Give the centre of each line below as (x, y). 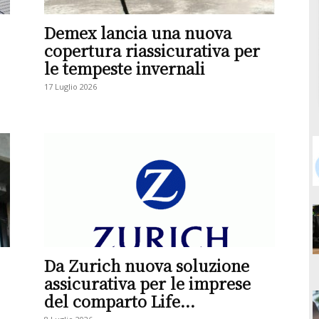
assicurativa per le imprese (147, 283)
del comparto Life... (120, 301)
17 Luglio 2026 (70, 87)
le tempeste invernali (125, 68)
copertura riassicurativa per (152, 50)
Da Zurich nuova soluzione (147, 265)
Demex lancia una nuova (138, 32)
